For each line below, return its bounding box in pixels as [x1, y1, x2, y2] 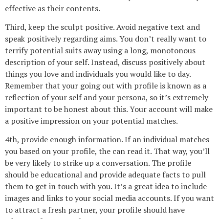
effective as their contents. [5, 2, 100, 14]
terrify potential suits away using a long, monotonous [5, 44, 196, 56]
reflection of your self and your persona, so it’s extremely [5, 91, 208, 103]
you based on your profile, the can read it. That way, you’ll [5, 146, 210, 157]
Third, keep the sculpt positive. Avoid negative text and [5, 21, 200, 32]
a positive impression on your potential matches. [5, 115, 178, 126]
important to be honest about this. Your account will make [5, 103, 213, 114]
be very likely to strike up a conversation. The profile [5, 157, 191, 169]
